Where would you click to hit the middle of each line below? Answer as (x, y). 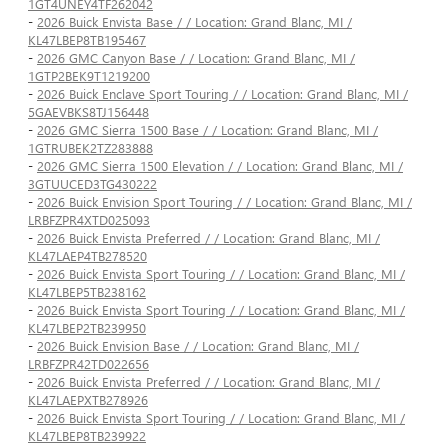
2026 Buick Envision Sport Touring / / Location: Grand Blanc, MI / (224, 202)
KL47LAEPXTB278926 (88, 400)
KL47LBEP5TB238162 (87, 292)
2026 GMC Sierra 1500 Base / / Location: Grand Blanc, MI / (207, 130)
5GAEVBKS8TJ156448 (88, 112)
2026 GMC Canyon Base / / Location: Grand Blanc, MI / (196, 58)
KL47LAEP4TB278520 (87, 256)
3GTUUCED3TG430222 (92, 184)
